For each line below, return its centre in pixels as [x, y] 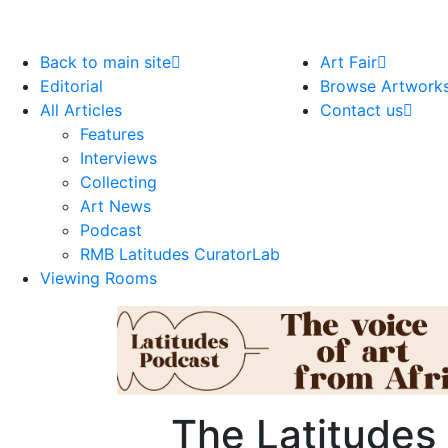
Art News [115, 206]
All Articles [81, 110]
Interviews [118, 158]
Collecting [118, 182]
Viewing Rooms [98, 278]
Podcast [111, 230]
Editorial [71, 86]
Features [112, 134]
